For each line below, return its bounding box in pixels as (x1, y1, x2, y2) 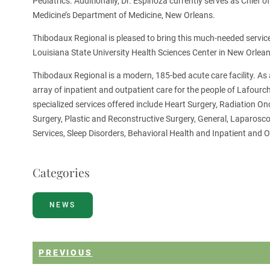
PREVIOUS (39, 248, 93, 258)
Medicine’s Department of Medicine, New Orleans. (32, 10, 215, 20)
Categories (32, 165, 90, 181)
